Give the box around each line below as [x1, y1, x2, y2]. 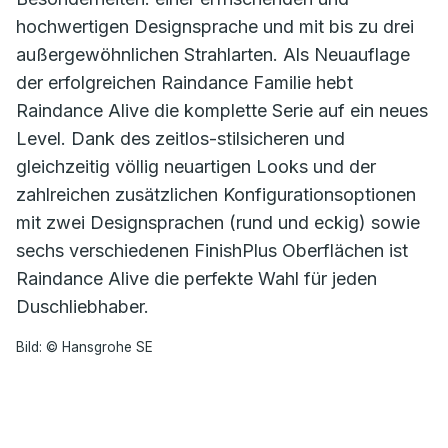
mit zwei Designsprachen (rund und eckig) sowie [16, 212, 420, 233]
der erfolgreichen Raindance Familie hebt [16, 72, 353, 93]
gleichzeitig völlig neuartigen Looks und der [16, 156, 376, 177]
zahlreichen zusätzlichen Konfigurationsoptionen [16, 184, 416, 205]
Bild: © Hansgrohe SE [16, 339, 153, 356]
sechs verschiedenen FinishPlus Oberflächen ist [16, 240, 408, 261]
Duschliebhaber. [16, 296, 149, 317]
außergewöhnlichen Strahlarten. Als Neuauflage [16, 44, 410, 65]
